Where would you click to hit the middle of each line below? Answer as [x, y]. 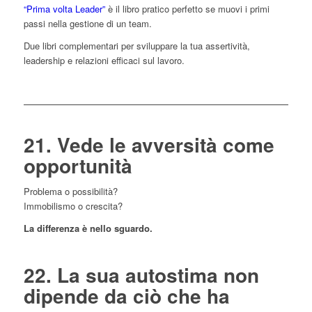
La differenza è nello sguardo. [88, 228]
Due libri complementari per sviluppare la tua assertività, [136, 45]
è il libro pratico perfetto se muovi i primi [188, 8]
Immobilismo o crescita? [73, 206]
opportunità [78, 166]
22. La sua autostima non [141, 275]
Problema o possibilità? [70, 192]
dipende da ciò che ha [126, 296]
